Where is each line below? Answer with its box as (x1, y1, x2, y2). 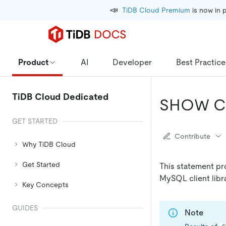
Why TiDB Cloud (22, 140, 76, 148)
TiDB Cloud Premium (122, 6, 190, 14)
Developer (112, 57, 152, 67)
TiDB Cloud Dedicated (12, 91, 108, 102)
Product (18, 57, 48, 67)
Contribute (175, 132, 210, 140)
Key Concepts (22, 181, 69, 189)
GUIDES (12, 204, 38, 212)
